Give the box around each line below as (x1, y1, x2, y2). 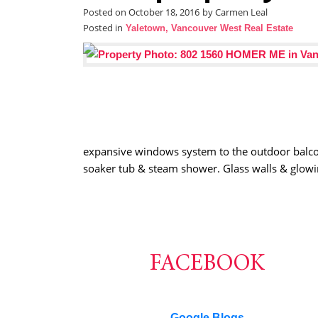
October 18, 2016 (128, 6, 199, 18)
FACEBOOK (150, 253, 265, 276)
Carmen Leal (215, 6, 268, 18)
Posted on (83, 6, 128, 18)
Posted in (83, 22, 123, 34)
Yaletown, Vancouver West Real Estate (126, 23, 293, 33)
